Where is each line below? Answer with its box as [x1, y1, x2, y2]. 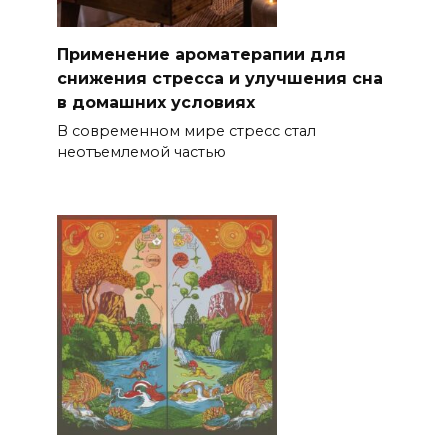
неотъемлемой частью [56, 143, 226, 162]
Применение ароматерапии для [56, 44, 346, 64]
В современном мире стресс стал [56, 122, 316, 141]
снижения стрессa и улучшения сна [56, 68, 383, 88]
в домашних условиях [56, 92, 255, 112]
